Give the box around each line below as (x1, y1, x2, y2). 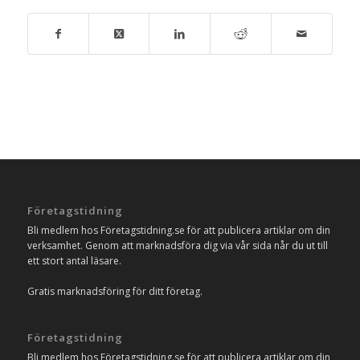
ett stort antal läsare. (27, 254, 121, 268)
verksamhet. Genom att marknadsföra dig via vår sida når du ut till (27, 239, 328, 253)
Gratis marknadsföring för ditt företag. (27, 284, 202, 299)
